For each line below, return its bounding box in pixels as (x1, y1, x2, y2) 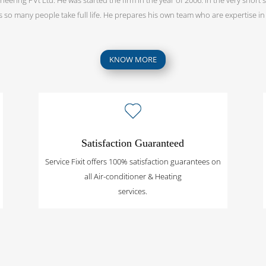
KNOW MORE (109, 54, 157, 65)
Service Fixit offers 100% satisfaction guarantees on (45, 156, 221, 167)
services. (118, 186, 148, 197)
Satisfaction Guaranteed (81, 137, 185, 150)
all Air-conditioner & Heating (84, 171, 182, 182)
